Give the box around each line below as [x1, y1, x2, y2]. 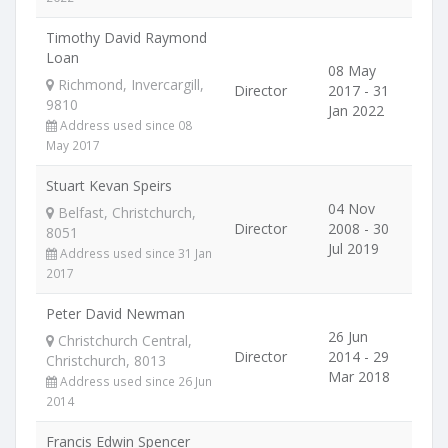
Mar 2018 [328, 367, 390, 386]
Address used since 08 [57, 117, 192, 133]
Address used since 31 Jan [57, 245, 212, 261]
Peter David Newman [46, 304, 185, 323]
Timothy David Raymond [46, 28, 207, 47]
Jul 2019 [328, 239, 379, 258]
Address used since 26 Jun [57, 373, 212, 389]
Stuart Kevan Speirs [46, 176, 172, 195]
